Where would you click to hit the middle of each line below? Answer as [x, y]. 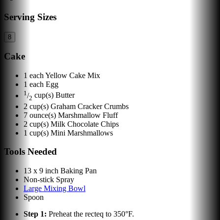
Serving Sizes [30, 17]
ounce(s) [43, 115]
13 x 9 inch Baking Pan [60, 171]
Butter [65, 95]
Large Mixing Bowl [55, 189]
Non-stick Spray [49, 180]
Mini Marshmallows [82, 133]
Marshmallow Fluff [88, 115]
